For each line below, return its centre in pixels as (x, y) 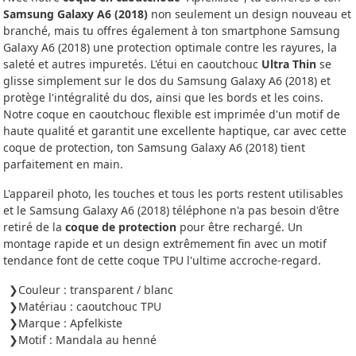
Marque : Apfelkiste (70, 323)
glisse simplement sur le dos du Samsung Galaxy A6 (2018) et (167, 81)
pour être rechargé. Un (240, 227)
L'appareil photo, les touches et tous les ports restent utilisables (173, 194)
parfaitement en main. (63, 164)
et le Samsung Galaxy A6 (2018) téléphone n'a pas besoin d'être (171, 211)
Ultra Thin (289, 64)
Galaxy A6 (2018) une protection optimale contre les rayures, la (170, 48)
